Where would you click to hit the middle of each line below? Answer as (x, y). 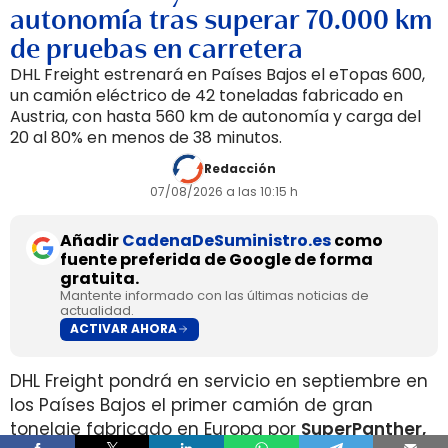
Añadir (91, 240)
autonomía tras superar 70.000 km (221, 19)
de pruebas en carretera (156, 48)
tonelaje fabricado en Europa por (155, 428)
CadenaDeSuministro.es (226, 240)
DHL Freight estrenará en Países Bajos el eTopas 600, (217, 74)
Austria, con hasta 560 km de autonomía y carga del (215, 116)
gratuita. (99, 278)
